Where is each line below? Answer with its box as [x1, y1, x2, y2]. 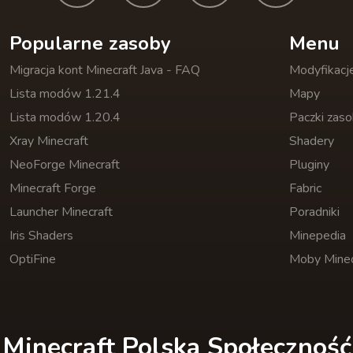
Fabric [288, 179, 321, 197]
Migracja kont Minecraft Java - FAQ [9, 61, 201, 79]
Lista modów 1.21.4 [9, 84, 121, 102]
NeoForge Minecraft [9, 155, 121, 173]
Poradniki [288, 203, 340, 221]
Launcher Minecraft [9, 203, 113, 221]
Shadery [288, 132, 334, 150]
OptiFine [9, 250, 57, 268]
